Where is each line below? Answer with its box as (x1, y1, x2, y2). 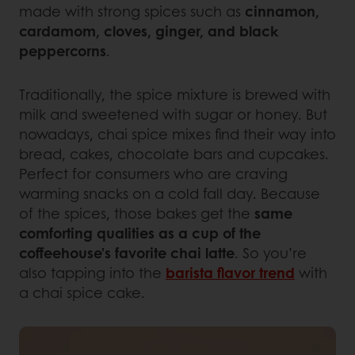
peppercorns (19, 40, 106, 62)
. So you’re (235, 242, 307, 264)
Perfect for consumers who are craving (19, 163, 288, 185)
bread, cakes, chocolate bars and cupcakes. (19, 143, 329, 165)
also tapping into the (19, 262, 166, 284)
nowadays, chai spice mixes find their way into (19, 124, 336, 145)
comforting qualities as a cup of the (19, 223, 261, 244)
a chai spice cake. (19, 282, 145, 303)
